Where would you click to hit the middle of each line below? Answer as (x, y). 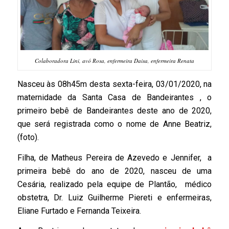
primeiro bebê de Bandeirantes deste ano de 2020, (114, 110)
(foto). (28, 137)
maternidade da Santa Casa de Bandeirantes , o (114, 97)
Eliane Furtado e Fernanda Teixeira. (79, 211)
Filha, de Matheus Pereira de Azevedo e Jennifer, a (114, 157)
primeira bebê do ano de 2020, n (86, 171)
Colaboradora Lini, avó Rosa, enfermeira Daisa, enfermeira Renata (114, 61)
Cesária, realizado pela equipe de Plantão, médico (114, 184)
